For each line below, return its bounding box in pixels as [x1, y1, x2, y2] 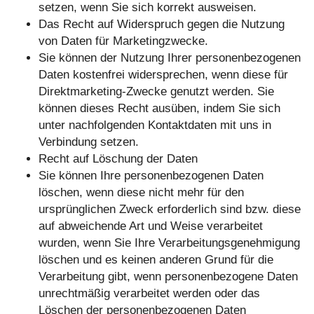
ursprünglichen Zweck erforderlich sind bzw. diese [39, 203, 301, 217]
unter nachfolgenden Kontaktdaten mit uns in [39, 118, 271, 132]
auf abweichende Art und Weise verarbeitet [39, 219, 263, 233]
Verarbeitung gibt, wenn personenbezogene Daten [39, 270, 298, 284]
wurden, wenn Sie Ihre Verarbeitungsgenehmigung [39, 236, 300, 250]
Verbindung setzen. [39, 135, 139, 149]
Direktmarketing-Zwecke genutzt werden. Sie [39, 85, 274, 99]
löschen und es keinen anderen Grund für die [39, 253, 273, 267]
